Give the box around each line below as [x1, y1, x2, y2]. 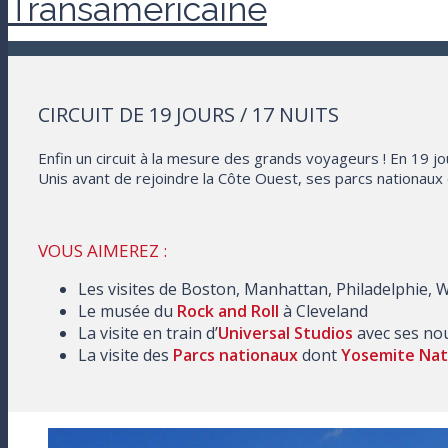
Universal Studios [218, 322, 353, 344]
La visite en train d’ [78, 322, 218, 344]
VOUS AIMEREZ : [38, 239, 167, 262]
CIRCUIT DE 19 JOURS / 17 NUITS [38, 101, 339, 128]
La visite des [78, 344, 173, 366]
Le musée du [78, 300, 177, 322]
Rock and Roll [177, 300, 279, 322]
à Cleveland [279, 300, 368, 322]
